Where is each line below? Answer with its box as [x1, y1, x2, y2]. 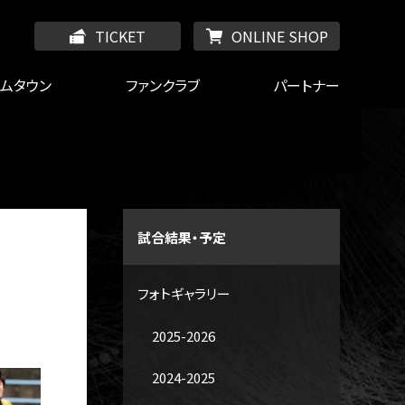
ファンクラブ [125, 74, 200, 96]
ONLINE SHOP [231, 25, 328, 47]
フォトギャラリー [137, 284, 231, 304]
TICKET [95, 25, 146, 47]
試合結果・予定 [137, 227, 226, 247]
